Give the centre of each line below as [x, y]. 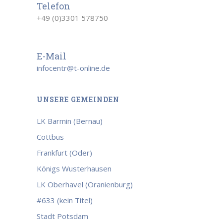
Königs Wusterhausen [74, 168]
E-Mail [52, 56]
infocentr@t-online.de [73, 68]
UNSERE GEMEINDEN [78, 99]
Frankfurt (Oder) [64, 153]
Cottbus [50, 137]
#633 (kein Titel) [65, 200]
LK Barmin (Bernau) [70, 121]
